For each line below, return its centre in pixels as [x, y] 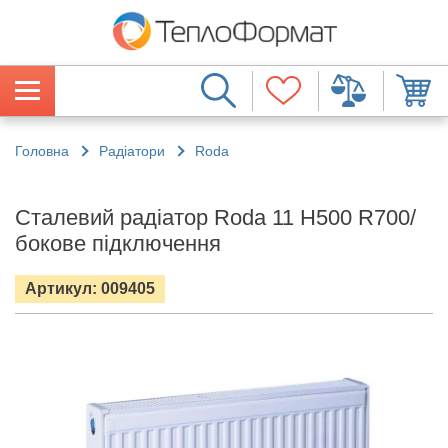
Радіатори [132, 150]
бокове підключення [118, 243]
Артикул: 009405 [90, 288]
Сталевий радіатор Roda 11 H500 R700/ [215, 217]
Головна [42, 150]
